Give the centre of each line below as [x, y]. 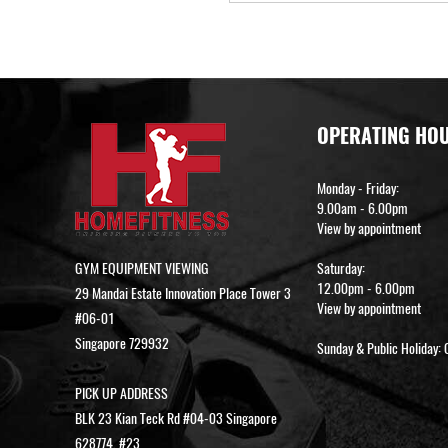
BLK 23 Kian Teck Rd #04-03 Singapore [175, 419]
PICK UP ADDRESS [121, 394]
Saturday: [340, 269]
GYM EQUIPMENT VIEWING [141, 269]
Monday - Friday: [357, 189]
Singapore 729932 [121, 344]
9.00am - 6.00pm [362, 209]
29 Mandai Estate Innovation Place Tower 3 [182, 294]
